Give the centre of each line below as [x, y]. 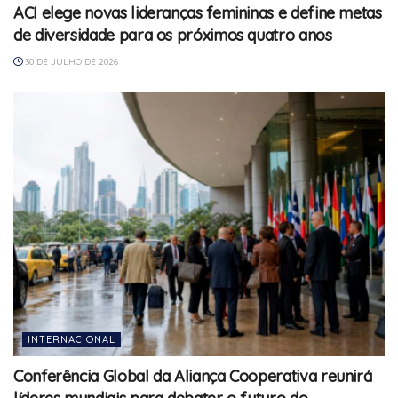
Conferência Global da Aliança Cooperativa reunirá [193, 377]
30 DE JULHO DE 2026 [70, 61]
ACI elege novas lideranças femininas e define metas [198, 12]
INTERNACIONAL [72, 340]
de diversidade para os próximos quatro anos [173, 35]
